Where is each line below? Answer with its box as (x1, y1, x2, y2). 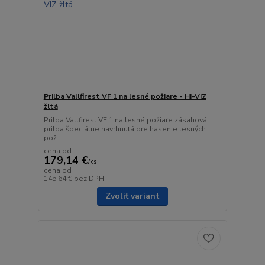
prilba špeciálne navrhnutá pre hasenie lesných (43, 124, 206, 134)
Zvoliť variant (105, 190, 160, 202)
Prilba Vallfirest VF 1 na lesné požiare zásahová (43, 115, 207, 125)
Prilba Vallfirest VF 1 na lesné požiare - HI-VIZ (43, 91, 206, 101)
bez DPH (73, 173, 104, 183)
